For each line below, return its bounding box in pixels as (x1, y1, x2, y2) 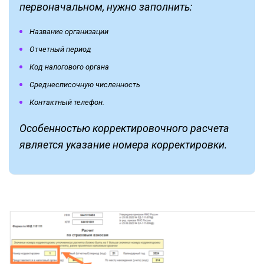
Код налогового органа (29, 62, 109, 71)
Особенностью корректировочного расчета (19, 121, 229, 134)
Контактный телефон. (29, 97, 104, 107)
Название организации (29, 27, 108, 36)
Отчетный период (29, 44, 91, 54)
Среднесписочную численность (29, 80, 140, 89)
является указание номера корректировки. (19, 138, 227, 151)
